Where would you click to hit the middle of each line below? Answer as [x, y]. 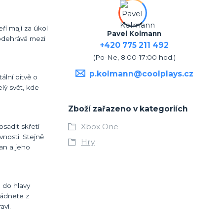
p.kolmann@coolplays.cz [141, 74]
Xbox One [99, 126]
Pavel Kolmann [134, 33]
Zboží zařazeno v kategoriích [128, 109]
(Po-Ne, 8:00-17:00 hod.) [134, 57]
